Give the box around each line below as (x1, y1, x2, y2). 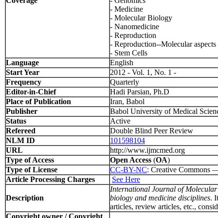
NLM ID (6, 136, 35, 145)
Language (6, 58, 39, 67)
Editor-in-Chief (6, 88, 56, 96)
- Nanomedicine (110, 22, 159, 31)
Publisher (6, 107, 37, 115)
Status (6, 117, 26, 125)
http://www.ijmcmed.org (110, 146, 185, 154)
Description (6, 194, 44, 202)
